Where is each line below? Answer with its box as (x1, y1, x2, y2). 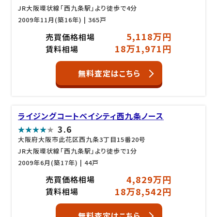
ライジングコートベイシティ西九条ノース (18, 109, 164, 122)
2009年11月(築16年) (18, 15, 82, 24)
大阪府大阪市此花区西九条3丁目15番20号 (18, 134, 146, 144)
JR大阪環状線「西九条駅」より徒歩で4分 (18, 3, 138, 13)
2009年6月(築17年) (18, 157, 78, 167)
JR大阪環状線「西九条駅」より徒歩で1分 (18, 146, 138, 155)
